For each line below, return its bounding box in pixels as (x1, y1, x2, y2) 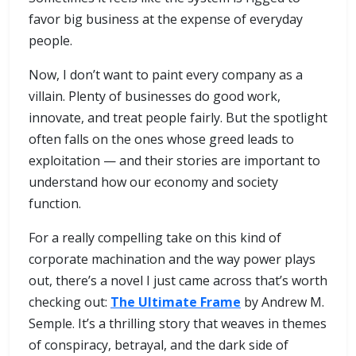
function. (29, 195, 81, 213)
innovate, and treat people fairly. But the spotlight (29, 109, 327, 127)
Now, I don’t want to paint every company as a (29, 66, 303, 84)
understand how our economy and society (29, 173, 278, 192)
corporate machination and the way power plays (29, 250, 315, 269)
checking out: (29, 293, 110, 311)
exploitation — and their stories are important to (29, 152, 320, 170)
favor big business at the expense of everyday (29, 10, 303, 29)
